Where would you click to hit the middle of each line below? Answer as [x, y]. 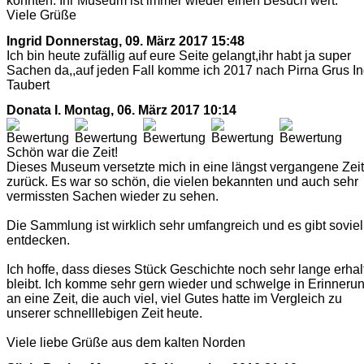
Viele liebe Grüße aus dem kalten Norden [126, 343]
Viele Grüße [41, 15]
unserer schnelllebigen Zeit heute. [104, 314]
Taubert [28, 84]
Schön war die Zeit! [62, 153]
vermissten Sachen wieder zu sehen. [113, 197]
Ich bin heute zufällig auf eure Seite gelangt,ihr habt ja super [179, 55]
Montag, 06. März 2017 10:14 [150, 110]
